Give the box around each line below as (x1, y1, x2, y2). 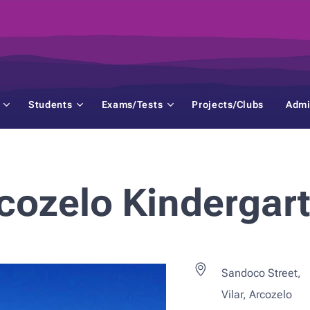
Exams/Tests (101, 99, 163, 110)
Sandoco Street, (221, 266, 302, 280)
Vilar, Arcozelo (221, 288, 293, 301)
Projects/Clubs (192, 99, 264, 110)
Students (28, 99, 73, 110)
